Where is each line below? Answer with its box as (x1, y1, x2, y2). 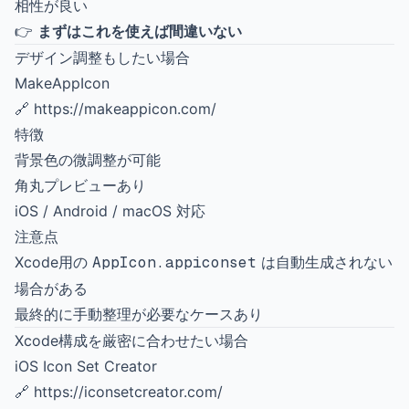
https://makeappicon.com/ (34, 100, 216, 118)
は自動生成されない (257, 253, 393, 271)
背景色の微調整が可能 (15, 151, 161, 169)
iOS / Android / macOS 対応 (15, 202, 205, 220)
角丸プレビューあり (15, 176, 146, 194)
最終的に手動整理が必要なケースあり (15, 305, 263, 323)
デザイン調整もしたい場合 (15, 48, 190, 67)
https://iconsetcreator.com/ (34, 383, 223, 401)
